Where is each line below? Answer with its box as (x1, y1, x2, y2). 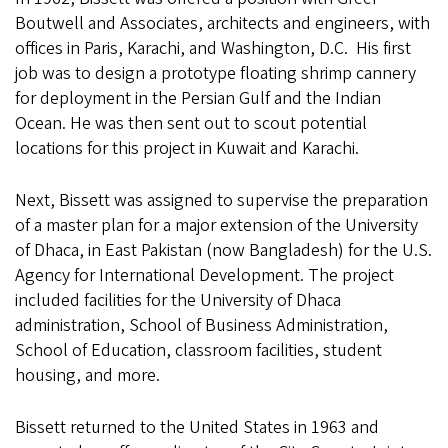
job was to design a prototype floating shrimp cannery (15, 61, 416, 87)
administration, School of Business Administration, (15, 313, 388, 339)
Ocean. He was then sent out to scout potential (15, 111, 367, 137)
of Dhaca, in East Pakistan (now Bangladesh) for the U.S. (15, 238, 432, 264)
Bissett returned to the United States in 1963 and (15, 415, 379, 441)
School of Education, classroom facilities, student (15, 338, 382, 364)
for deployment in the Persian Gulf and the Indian (15, 86, 381, 112)
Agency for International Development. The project (15, 263, 394, 289)
